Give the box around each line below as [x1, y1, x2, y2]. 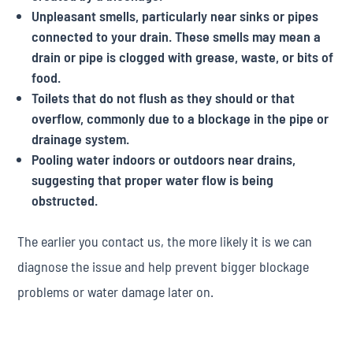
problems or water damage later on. [17, 283, 214, 300]
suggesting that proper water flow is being [32, 171, 274, 188]
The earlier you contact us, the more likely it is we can [17, 232, 313, 250]
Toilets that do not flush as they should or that [32, 89, 295, 106]
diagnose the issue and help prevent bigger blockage [17, 258, 310, 275]
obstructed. [32, 191, 98, 209]
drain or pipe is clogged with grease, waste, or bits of [32, 48, 334, 65]
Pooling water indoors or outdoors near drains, [32, 150, 296, 168]
